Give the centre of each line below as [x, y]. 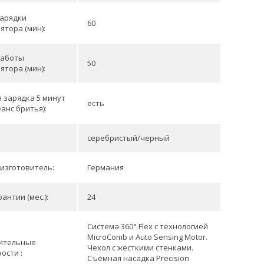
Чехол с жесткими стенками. [140, 247]
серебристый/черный [128, 138]
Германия [105, 167]
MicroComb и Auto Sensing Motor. [147, 237]
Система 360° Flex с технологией [148, 226]
